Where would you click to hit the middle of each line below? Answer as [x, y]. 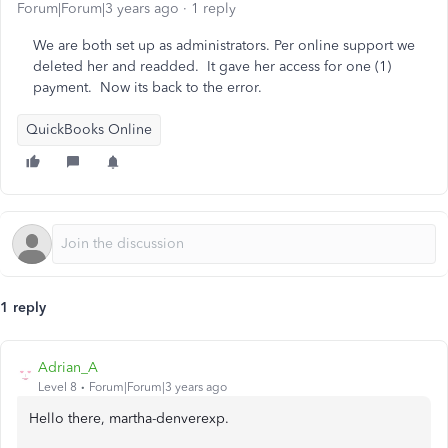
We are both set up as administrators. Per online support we [224, 45]
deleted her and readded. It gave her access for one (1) [212, 66]
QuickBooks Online [89, 129]
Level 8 [57, 387]
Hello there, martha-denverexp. [129, 418]
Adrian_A [68, 367]
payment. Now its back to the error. [147, 87]
